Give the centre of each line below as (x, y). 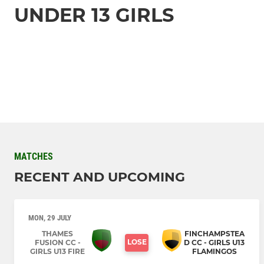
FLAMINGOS (214, 252)
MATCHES (34, 157)
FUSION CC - (57, 243)
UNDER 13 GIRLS (94, 15)
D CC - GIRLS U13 (214, 243)
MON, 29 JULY (50, 218)
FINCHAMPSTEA (214, 234)
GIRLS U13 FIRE (57, 252)
